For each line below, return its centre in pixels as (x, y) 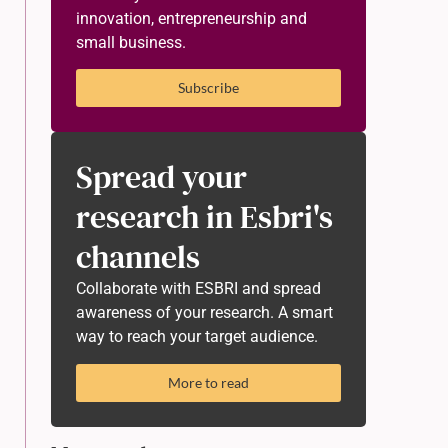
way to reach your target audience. (197, 337)
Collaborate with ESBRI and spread (198, 289)
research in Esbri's (204, 217)
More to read (208, 382)
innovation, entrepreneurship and (191, 18)
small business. (131, 42)
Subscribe (208, 88)
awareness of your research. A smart (204, 313)
